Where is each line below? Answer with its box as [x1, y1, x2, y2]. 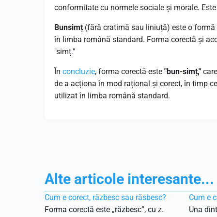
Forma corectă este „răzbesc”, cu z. [45, 205, 164, 214]
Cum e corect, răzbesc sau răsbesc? [45, 193, 166, 202]
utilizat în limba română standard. [54, 91, 170, 100]
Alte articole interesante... [45, 170, 214, 187]
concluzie [62, 67, 95, 76]
